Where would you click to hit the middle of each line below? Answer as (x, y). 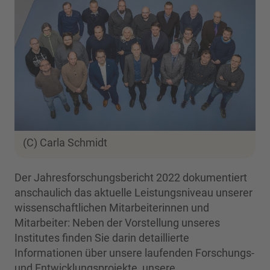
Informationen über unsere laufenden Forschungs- (134, 253)
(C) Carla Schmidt (65, 143)
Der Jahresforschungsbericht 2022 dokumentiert (131, 178)
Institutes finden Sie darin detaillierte (102, 238)
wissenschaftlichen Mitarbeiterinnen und (112, 208)
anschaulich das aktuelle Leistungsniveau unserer (133, 193)
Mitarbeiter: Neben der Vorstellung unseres (117, 223)
